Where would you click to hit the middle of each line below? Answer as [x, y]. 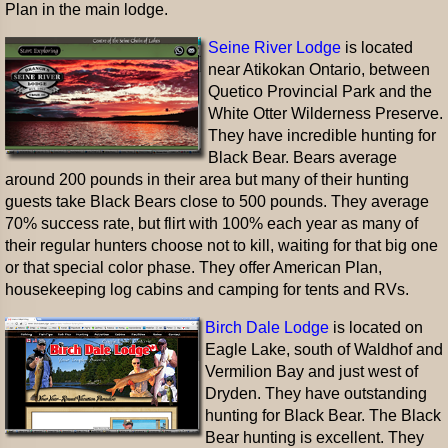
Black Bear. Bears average [302, 157]
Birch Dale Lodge [267, 327]
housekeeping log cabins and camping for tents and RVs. [207, 289]
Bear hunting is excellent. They [314, 437]
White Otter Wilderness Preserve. [325, 113]
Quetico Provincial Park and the [320, 91]
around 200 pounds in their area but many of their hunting [207, 179]
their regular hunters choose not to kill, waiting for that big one [221, 245]
